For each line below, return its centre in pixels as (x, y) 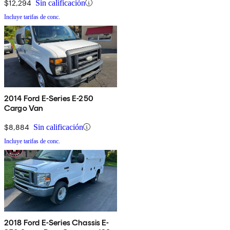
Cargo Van (24, 108)
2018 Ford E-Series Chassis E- (57, 222)
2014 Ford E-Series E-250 (49, 98)
